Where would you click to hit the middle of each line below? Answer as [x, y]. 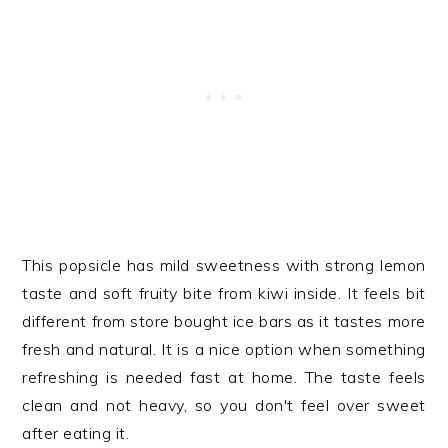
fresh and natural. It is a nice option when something [224, 349]
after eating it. [76, 433]
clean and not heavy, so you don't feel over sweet [224, 405]
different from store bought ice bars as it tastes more [224, 321]
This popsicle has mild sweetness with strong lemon [224, 265]
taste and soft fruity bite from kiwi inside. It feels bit [224, 293]
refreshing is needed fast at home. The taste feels [224, 377]
